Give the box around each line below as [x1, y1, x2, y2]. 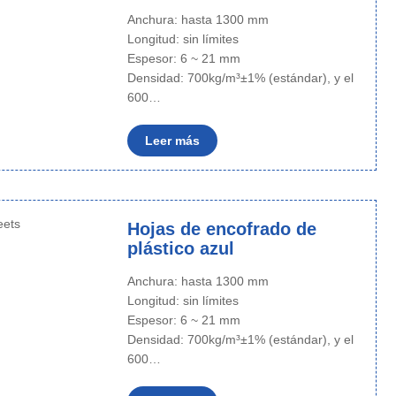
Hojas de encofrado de [126, 219, 316, 239]
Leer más [144, 133, 200, 148]
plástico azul [126, 239, 234, 258]
